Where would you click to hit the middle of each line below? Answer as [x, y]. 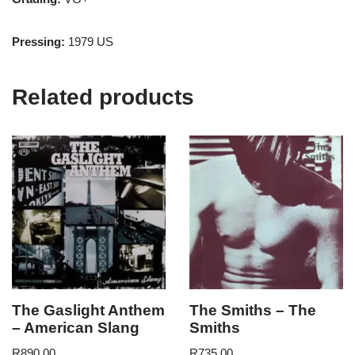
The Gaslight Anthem [88, 310]
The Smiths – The [253, 310]
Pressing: [40, 41]
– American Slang [76, 327]
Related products [103, 97]
